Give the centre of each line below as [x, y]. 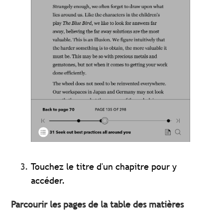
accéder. [48, 180]
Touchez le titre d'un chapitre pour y [104, 166]
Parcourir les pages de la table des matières [98, 204]
